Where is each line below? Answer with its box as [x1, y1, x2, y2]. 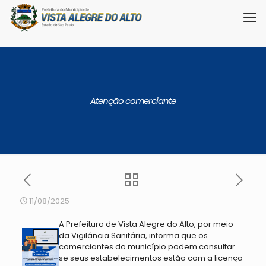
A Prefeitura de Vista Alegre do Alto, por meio [58, 218, 233, 230]
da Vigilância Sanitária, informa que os [58, 230, 208, 241]
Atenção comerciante [90, 94, 176, 107]
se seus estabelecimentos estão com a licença [58, 252, 243, 264]
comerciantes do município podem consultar [58, 241, 235, 252]
